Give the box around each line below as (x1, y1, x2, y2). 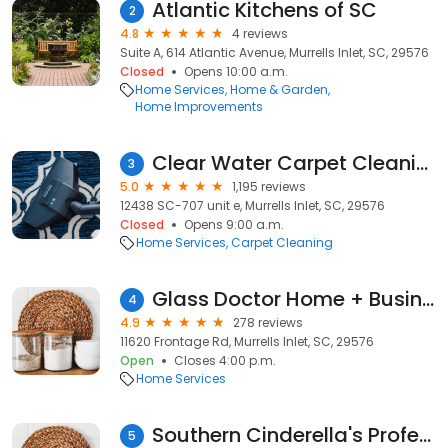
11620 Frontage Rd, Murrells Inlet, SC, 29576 (120, 333, 374, 350)
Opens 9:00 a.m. (184, 216, 284, 233)
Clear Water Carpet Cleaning (415, 149, 428, 177)
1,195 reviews (232, 178, 306, 195)
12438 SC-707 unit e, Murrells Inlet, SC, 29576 (120, 197, 385, 214)
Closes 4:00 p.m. (174, 352, 276, 369)
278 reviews (233, 314, 303, 331)
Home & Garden (229, 81, 328, 98)
